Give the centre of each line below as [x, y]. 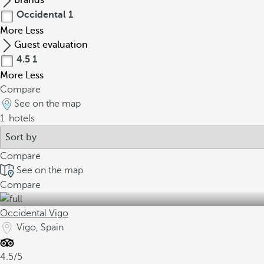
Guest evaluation [51, 45]
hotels [21, 118]
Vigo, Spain [40, 227]
